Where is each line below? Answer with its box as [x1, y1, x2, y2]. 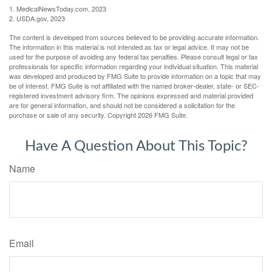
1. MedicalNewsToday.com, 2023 [9, 3, 106, 13]
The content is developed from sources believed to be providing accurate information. [9, 32, 259, 42]
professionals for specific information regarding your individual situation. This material [9, 61, 258, 71]
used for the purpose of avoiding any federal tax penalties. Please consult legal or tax [9, 51, 258, 61]
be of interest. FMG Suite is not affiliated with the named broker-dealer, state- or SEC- [9, 80, 259, 90]
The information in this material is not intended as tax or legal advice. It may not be [9, 41, 249, 52]
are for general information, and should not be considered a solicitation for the [9, 100, 235, 110]
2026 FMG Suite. [138, 109, 188, 120]
